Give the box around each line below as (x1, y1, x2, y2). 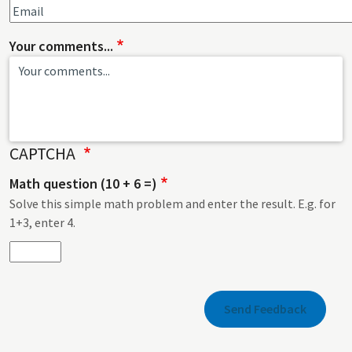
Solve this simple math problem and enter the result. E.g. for (9, 195, 335, 211)
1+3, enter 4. (9, 214, 75, 230)
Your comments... (9, 36, 113, 55)
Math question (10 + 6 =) (9, 174, 157, 192)
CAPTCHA (9, 142, 79, 164)
